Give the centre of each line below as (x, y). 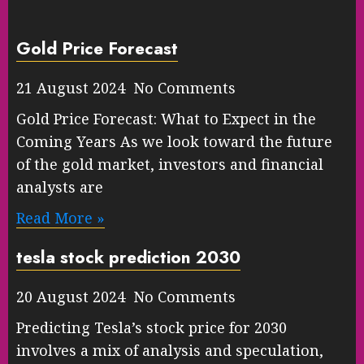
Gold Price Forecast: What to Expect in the (166, 118)
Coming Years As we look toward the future (174, 141)
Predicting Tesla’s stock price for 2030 (152, 327)
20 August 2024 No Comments (126, 297)
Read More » (61, 217)
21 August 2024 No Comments (126, 87)
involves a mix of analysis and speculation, (170, 350)
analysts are (60, 186)
